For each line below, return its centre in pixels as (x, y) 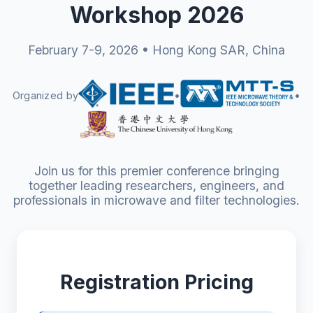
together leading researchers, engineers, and (156, 186)
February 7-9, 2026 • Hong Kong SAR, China (156, 50)
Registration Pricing (156, 282)
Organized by (45, 95)
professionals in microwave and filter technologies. (156, 201)
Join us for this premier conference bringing (156, 171)
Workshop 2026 (156, 15)
